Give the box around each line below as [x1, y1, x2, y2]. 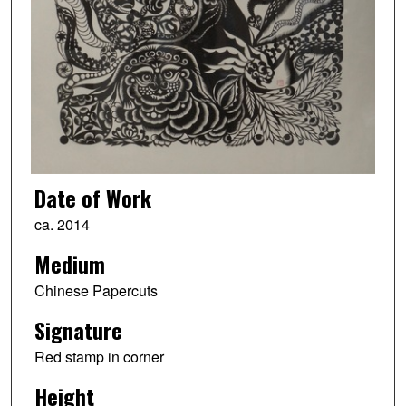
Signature [34, 313, 122, 346]
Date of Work [34, 180, 151, 214]
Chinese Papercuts [34, 279, 158, 301]
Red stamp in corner [34, 345, 164, 367]
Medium [34, 246, 105, 280]
